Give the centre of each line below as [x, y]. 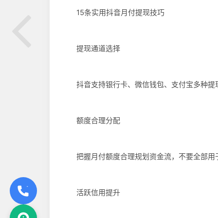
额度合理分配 [91, 120]
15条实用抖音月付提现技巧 [113, 12]
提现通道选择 [91, 48]
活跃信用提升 [91, 192]
